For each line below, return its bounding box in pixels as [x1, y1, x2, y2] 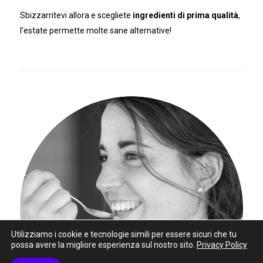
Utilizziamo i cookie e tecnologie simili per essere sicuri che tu [11, 230, 237, 239]
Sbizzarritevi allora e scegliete [19, 11, 133, 21]
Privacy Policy [197, 240, 247, 249]
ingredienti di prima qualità [132, 11, 238, 21]
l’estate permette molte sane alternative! [19, 26, 171, 36]
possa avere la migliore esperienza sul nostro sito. [11, 240, 197, 249]
